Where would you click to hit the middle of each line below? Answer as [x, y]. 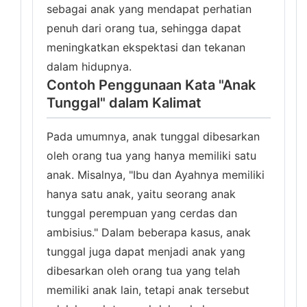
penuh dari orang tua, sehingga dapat [144, 28]
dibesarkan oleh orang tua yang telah [143, 271]
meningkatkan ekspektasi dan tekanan [146, 47]
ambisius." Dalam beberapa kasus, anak [149, 232]
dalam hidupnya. [89, 66]
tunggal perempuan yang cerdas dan [142, 213]
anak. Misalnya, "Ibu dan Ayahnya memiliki [156, 175]
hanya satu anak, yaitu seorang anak [141, 194]
